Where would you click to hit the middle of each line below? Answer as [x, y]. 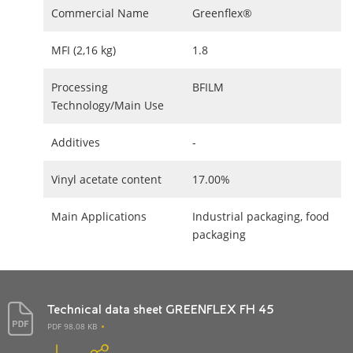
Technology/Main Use [108, 105]
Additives [76, 142]
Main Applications [99, 216]
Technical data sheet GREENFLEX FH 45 [161, 309]
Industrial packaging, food [261, 216]
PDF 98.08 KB [72, 326]
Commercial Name [100, 13]
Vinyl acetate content [106, 179]
